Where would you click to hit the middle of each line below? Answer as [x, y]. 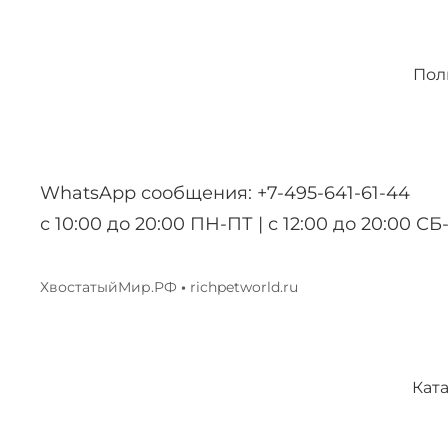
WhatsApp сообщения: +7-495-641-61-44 [225, 193]
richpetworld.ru [242, 287]
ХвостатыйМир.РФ [110, 287]
